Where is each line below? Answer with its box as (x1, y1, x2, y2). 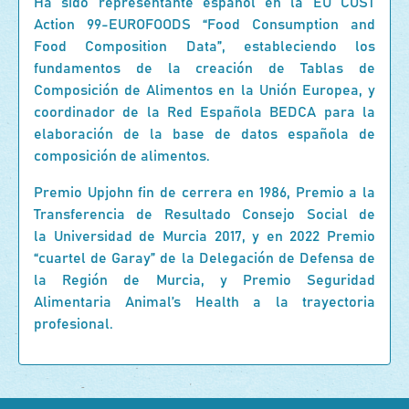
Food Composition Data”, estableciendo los (34, 39, 375, 54)
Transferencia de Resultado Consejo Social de (34, 207, 375, 222)
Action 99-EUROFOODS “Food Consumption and (34, 17, 375, 32)
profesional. (34, 317, 113, 331)
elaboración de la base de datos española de (34, 127, 375, 142)
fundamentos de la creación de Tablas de (34, 61, 375, 76)
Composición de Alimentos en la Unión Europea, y (34, 83, 375, 98)
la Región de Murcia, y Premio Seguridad (34, 273, 375, 288)
